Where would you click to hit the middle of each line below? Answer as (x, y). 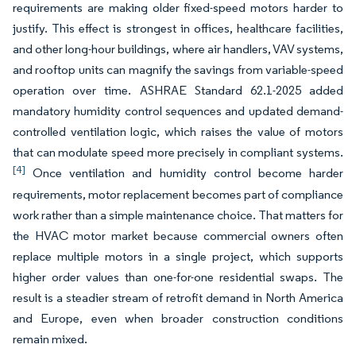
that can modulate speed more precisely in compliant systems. (178, 152)
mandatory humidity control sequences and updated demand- (178, 111)
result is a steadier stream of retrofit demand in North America (178, 298)
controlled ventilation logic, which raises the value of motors (178, 132)
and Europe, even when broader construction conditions (178, 318)
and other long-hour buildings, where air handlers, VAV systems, (178, 49)
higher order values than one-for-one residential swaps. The (178, 277)
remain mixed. (50, 339)
